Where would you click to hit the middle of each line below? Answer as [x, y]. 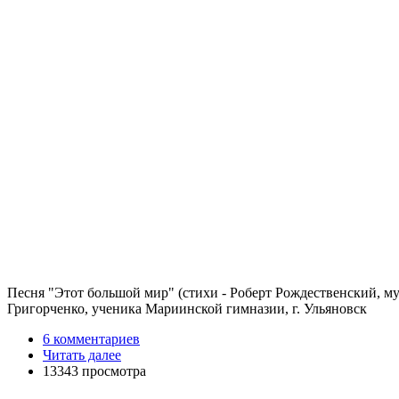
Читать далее [82, 355]
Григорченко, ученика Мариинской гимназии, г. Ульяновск [187, 309]
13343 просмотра [94, 371]
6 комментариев [91, 339]
